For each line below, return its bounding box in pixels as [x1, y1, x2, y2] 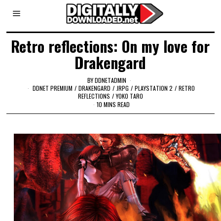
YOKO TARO [115, 91, 143, 100]
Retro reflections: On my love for [11, 35, 210, 57]
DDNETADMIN [95, 75, 127, 84]
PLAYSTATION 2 [135, 83, 173, 92]
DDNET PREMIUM [33, 83, 73, 92]
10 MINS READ [96, 100, 130, 109]
